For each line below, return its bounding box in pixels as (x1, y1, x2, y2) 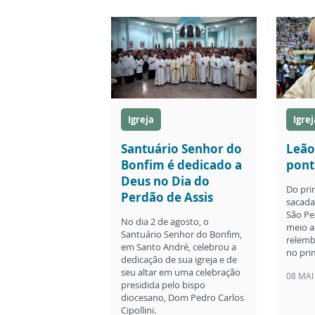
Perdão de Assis (121, 189, 213, 206)
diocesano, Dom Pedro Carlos (121, 291, 244, 304)
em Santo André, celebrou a (121, 240, 236, 254)
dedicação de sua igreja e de (121, 253, 237, 266)
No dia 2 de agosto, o (121, 215, 209, 229)
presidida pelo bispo (121, 278, 205, 292)
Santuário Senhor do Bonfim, (121, 228, 242, 241)
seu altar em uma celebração (121, 266, 240, 279)
